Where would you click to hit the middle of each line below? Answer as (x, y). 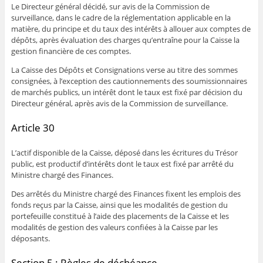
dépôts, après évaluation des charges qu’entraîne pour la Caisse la (125, 40)
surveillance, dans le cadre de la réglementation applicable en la (121, 18)
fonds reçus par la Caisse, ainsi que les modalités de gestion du (119, 205)
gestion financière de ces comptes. (71, 51)
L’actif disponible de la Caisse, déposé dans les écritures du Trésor (124, 153)
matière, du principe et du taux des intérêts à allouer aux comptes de (131, 29)
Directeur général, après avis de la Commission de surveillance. (119, 104)
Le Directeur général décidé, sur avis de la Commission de (110, 7)
